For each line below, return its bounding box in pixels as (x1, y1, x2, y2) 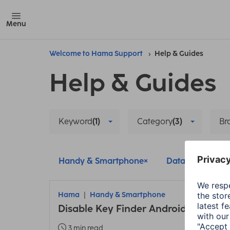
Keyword (59, 117, 92, 126)
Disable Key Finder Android (58, 203, 186, 215)
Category (137, 117, 172, 126)
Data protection (166, 156, 227, 166)
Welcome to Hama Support (49, 49, 143, 58)
